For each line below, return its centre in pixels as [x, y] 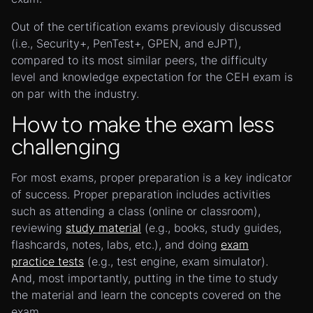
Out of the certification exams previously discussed [146, 27]
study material [103, 228]
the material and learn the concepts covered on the [146, 295]
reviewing [38, 228]
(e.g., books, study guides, [211, 228]
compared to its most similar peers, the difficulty [139, 60]
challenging [66, 147]
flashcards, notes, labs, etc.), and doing [116, 245]
